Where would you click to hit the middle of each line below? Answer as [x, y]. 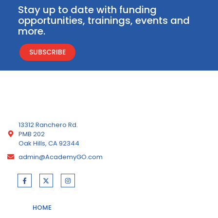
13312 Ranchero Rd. [48, 125]
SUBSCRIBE [47, 52]
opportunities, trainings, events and [104, 21]
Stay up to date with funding [87, 10]
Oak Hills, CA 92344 [49, 143]
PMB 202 [31, 134]
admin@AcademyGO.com [60, 157]
